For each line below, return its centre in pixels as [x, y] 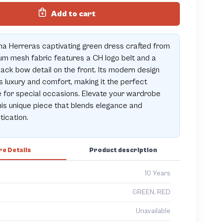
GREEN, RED [151, 192]
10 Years [157, 173]
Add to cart [74, 14]
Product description [123, 150]
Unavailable [153, 211]
